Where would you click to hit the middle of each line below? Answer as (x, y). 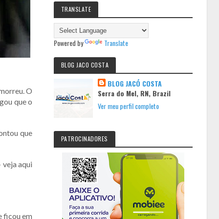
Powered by (69, 43)
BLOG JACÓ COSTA (135, 83)
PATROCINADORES (84, 139)
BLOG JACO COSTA (85, 65)
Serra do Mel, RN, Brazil (134, 93)
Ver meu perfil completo (129, 106)
